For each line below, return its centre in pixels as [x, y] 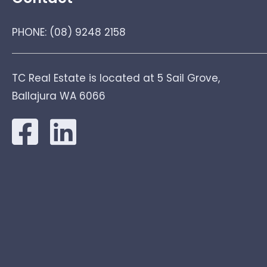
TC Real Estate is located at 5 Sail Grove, [116, 78]
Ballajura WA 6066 [59, 96]
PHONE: [31, 32]
